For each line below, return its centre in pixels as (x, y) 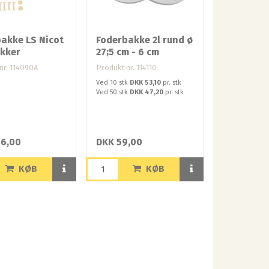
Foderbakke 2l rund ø (145, 40)
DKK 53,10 (146, 82)
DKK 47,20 (147, 92)
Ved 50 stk (113, 92)
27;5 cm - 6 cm (128, 52)
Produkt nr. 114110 (127, 67)
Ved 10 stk (113, 82)
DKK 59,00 (119, 142)
